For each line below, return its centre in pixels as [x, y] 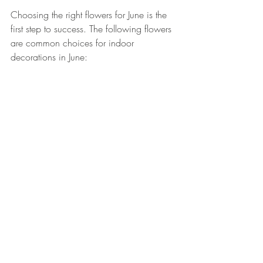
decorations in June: [49, 57]
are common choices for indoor [74, 43]
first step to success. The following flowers [92, 28]
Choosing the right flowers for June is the [90, 14]
